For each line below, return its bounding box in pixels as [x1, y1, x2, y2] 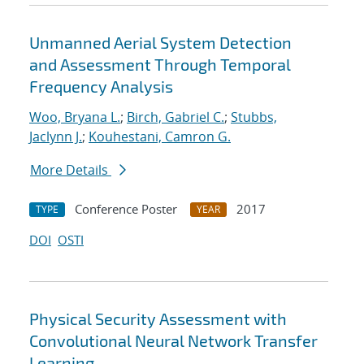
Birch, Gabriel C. [127, 108, 224, 127]
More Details [30, 161, 111, 180]
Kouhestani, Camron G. [89, 128, 231, 146]
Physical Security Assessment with [29, 309, 287, 329]
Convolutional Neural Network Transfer [29, 331, 318, 351]
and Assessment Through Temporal [29, 54, 291, 75]
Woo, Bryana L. [29, 108, 120, 127]
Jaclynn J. [29, 128, 82, 146]
